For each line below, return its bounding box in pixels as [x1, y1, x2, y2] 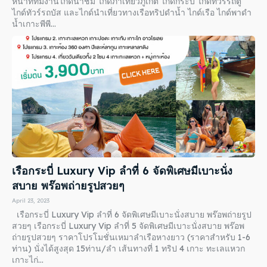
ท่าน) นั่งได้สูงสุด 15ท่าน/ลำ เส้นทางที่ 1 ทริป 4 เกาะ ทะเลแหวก [12, 243, 245, 254]
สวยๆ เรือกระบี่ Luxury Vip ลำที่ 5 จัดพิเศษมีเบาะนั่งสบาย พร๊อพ [12, 221, 244, 232]
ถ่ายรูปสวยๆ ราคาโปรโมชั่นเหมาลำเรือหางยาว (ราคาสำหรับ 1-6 [12, 232, 250, 243]
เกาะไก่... [12, 254, 44, 266]
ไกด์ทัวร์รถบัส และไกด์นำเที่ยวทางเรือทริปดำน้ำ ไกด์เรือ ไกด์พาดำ [12, 7, 252, 18]
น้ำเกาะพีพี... [12, 18, 56, 30]
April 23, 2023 [12, 197, 49, 205]
